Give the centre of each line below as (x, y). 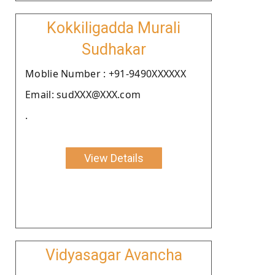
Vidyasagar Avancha (114, 255)
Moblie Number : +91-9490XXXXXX (106, 73)
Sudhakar (114, 49)
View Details (114, 158)
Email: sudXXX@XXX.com (83, 94)
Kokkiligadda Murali (114, 28)
